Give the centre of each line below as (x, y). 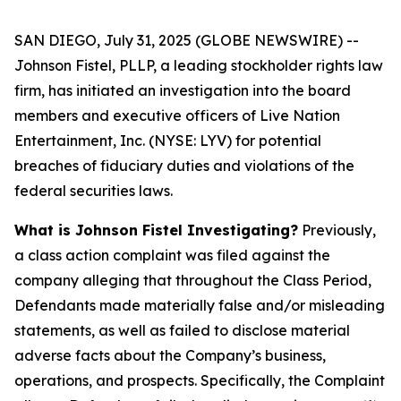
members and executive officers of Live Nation (177, 115)
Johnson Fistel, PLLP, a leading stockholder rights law (199, 65)
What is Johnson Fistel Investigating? (156, 230)
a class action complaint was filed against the (172, 255)
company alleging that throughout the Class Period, (193, 280)
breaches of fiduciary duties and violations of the (184, 166)
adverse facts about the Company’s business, (170, 355)
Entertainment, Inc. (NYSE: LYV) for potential (168, 141)
